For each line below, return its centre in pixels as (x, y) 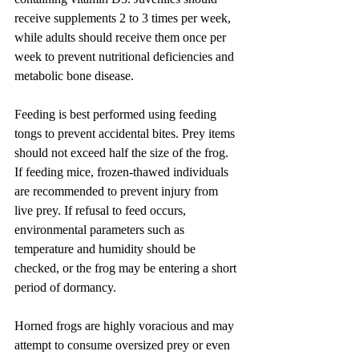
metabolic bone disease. (74, 75)
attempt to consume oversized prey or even (124, 345)
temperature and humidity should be (107, 248)
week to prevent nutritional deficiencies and (126, 56)
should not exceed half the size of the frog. (123, 152)
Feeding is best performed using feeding (117, 114)
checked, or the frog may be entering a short (127, 268)
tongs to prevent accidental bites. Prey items (126, 133)
